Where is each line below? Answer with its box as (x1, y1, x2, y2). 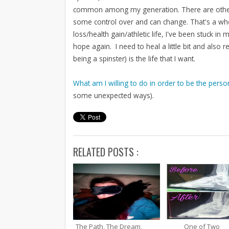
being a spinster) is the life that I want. (73, 53, 195, 63)
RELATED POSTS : (73, 144, 139, 159)
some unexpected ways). (73, 90, 154, 100)
